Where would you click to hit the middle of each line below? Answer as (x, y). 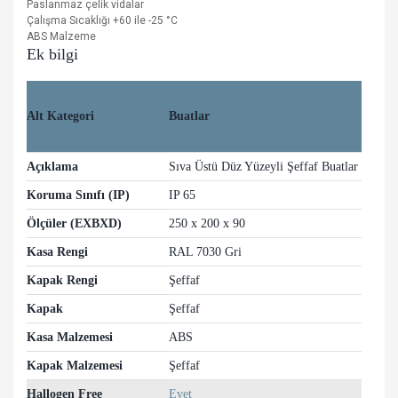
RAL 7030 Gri (205, 252)
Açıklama (52, 167)
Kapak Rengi (62, 280)
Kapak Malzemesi (75, 366)
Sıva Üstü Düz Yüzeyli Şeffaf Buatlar (263, 167)
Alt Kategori (60, 116)
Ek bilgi (52, 54)
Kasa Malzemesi (70, 337)
